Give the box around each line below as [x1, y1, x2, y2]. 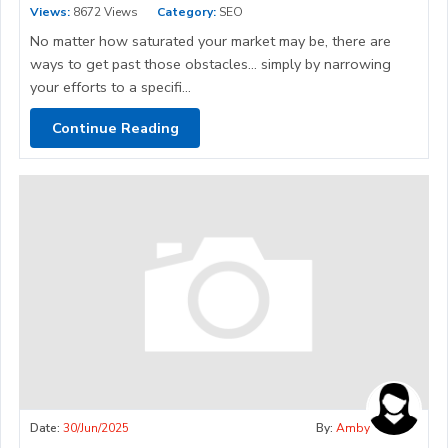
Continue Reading [51, 117, 179, 138]
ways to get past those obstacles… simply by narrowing [30, 54, 391, 75]
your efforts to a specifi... [30, 77, 191, 98]
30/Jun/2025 [63, 420, 129, 437]
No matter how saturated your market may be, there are [30, 31, 391, 52]
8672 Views [70, 4, 138, 21]
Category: [157, 4, 216, 21]
